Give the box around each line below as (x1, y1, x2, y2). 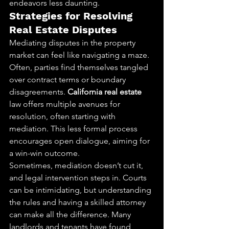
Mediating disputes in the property (9, 38, 138, 48)
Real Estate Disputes (9, 24, 117, 36)
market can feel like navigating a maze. (9, 50, 151, 60)
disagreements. (9, 87, 67, 97)
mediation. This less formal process (9, 124, 140, 133)
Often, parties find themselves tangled (9, 62, 150, 72)
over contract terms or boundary (9, 75, 128, 84)
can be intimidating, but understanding (9, 185, 153, 195)
